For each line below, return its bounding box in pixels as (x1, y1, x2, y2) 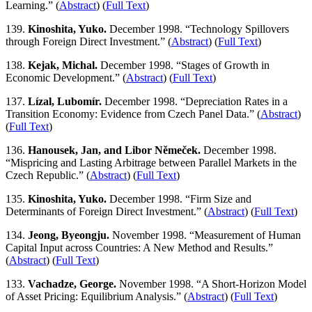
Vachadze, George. (28, 278, 116, 290)
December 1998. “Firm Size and (107, 193, 251, 205)
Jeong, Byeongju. (28, 229, 109, 242)
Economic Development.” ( (6, 72, 126, 84)
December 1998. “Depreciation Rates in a (102, 95, 288, 108)
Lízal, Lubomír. (28, 95, 102, 108)
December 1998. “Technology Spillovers (107, 23, 289, 36)
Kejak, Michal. (28, 59, 97, 72)
